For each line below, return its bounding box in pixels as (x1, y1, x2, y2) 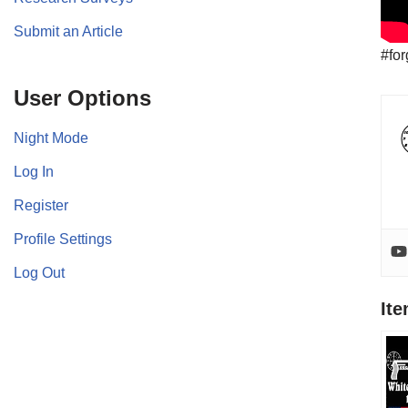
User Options (14, 85, 151, 110)
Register (14, 197, 68, 213)
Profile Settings (14, 230, 112, 247)
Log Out (14, 264, 65, 280)
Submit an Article (14, 23, 123, 39)
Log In (14, 163, 54, 179)
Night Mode (14, 129, 88, 146)
